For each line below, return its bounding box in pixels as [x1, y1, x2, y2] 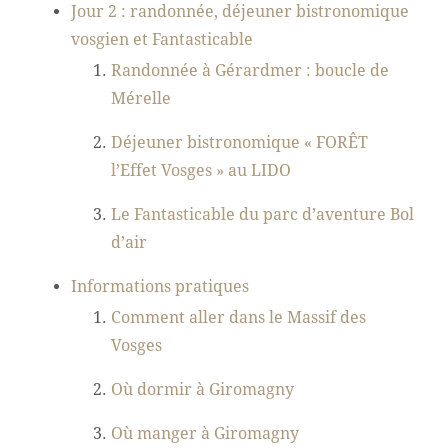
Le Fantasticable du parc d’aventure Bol [111, 205, 415, 225]
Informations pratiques [71, 277, 250, 297]
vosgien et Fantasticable [71, 29, 254, 49]
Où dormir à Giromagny [111, 380, 295, 400]
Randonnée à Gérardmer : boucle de [111, 61, 390, 81]
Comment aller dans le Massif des [111, 308, 367, 328]
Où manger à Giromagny [111, 424, 300, 444]
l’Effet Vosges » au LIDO [111, 161, 292, 181]
